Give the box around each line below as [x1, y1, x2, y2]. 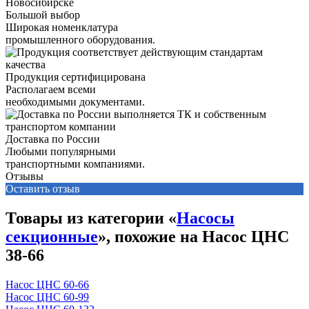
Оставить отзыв [6, 182, 80, 195]
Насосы [177, 208, 235, 227]
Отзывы [6, 170, 43, 182]
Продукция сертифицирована [6, 70, 146, 83]
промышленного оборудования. [6, 33, 155, 46]
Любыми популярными [6, 145, 116, 157]
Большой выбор [6, 8, 80, 21]
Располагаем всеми [6, 83, 96, 95]
